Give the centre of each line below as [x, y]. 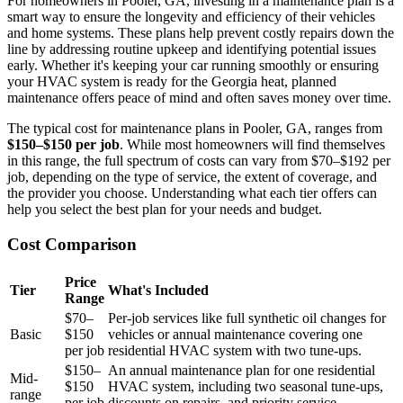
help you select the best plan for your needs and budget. [165, 210]
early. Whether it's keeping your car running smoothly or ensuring [193, 66]
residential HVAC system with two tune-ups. [235, 350]
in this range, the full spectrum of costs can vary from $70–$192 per [199, 161]
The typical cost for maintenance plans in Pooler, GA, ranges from [195, 129]
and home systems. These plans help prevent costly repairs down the [201, 33]
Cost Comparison [72, 245]
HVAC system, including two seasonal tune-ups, [246, 386]
